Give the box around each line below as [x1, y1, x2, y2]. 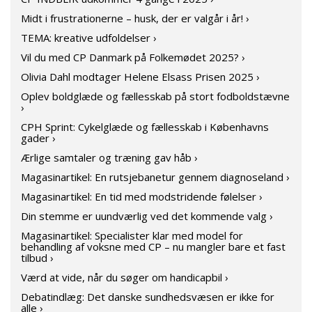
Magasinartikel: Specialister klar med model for [21, 228, 243, 242]
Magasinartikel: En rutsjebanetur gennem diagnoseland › [21, 170, 290, 184]
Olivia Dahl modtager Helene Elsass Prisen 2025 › [21, 70, 260, 84]
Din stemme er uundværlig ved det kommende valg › [21, 209, 273, 223]
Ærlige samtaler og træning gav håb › [21, 150, 198, 164]
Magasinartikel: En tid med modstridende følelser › [21, 189, 263, 203]
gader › [21, 131, 56, 145]
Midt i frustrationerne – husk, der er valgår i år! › [21, 11, 249, 25]
